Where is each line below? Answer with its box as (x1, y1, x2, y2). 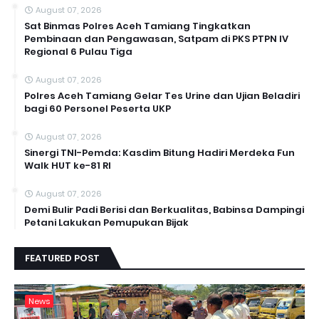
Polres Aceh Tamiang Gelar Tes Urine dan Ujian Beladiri (24, 89, 300, 103)
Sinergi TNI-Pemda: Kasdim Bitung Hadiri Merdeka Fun (24, 146, 295, 160)
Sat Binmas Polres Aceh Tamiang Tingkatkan (24, 19, 251, 33)
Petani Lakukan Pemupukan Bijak (24, 216, 189, 230)
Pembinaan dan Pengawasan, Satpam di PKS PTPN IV (24, 32, 288, 46)
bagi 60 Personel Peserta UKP (24, 102, 171, 116)
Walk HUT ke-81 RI (24, 159, 111, 173)
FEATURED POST (25, 251, 100, 266)
